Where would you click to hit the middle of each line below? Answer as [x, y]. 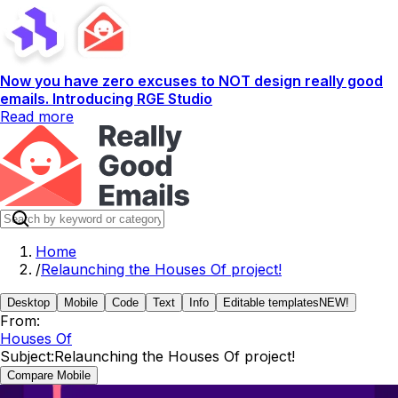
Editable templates [271, 302]
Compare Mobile [49, 375]
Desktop [28, 302]
